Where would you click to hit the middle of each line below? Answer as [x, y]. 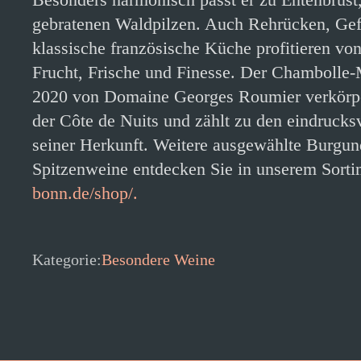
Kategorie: [67, 259]
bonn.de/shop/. [85, 193]
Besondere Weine [158, 259]
